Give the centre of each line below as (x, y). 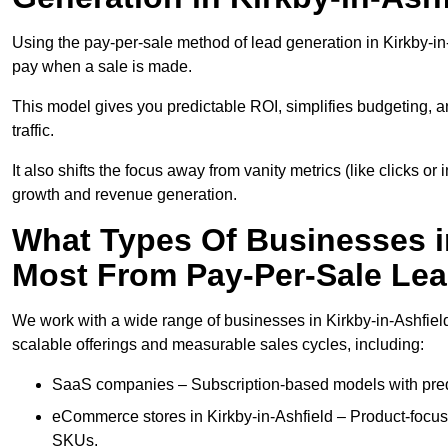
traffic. (33, 131)
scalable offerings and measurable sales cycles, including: (218, 345)
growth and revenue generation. (124, 195)
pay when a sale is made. (102, 67)
